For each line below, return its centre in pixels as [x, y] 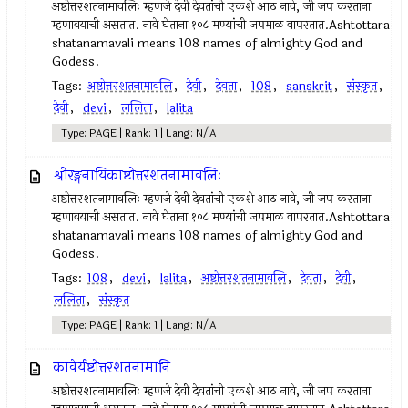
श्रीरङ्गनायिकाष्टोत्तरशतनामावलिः [138, 175]
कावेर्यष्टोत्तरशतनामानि [112, 367]
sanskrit [310, 86]
